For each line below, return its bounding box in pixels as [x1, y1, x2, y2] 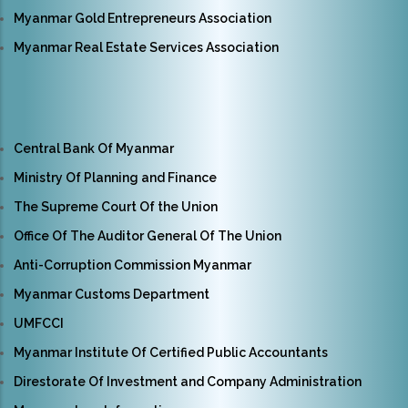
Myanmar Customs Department [14, 286, 209, 301]
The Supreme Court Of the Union [14, 199, 218, 214]
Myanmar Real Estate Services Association [14, 39, 279, 55]
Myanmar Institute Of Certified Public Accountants [14, 344, 328, 360]
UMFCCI [14, 315, 64, 331]
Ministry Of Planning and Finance [14, 169, 217, 185]
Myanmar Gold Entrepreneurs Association [14, 10, 271, 25]
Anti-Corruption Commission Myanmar [14, 257, 251, 272]
